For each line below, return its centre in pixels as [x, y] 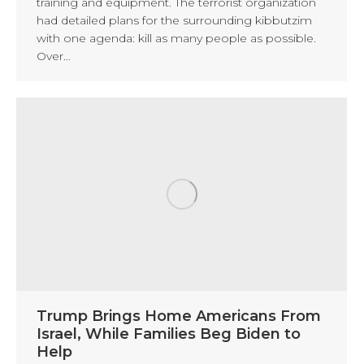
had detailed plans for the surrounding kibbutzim [174, 20]
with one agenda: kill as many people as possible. [176, 38]
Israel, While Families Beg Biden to [169, 334]
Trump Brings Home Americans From [179, 316]
